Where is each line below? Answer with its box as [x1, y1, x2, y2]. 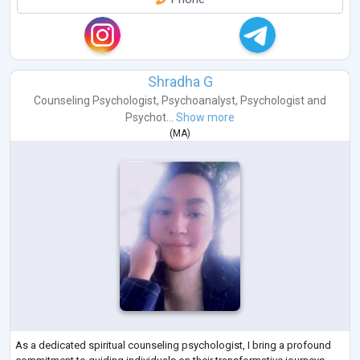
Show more [176, 110, 235, 124]
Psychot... [125, 110, 174, 124]
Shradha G [147, 72, 213, 90]
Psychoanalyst [162, 93, 235, 107]
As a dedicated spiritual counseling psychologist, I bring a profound [15, 339, 331, 352]
